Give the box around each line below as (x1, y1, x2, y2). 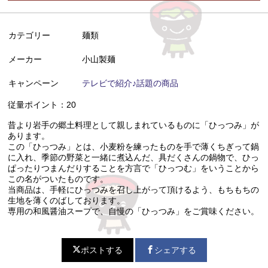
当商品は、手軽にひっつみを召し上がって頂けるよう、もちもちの (8, 184, 260, 194)
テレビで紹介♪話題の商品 (81, 78, 178, 88)
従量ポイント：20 (8, 99, 77, 109)
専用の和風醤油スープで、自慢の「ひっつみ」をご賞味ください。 (8, 206, 260, 216)
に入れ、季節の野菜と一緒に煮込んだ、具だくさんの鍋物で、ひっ (8, 152, 260, 162)
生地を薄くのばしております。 (8, 195, 126, 205)
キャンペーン (8, 78, 59, 88)
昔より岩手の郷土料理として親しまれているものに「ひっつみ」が (8, 120, 260, 130)
